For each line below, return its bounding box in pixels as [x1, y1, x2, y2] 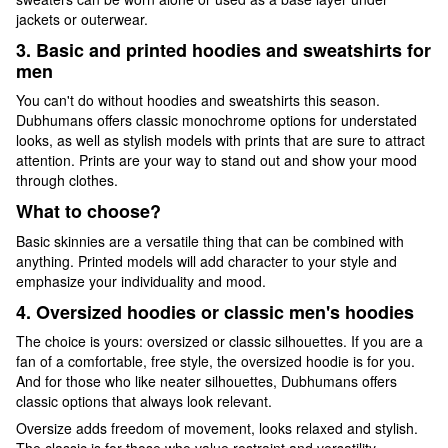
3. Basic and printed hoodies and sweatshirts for [16, 36, 431, 63]
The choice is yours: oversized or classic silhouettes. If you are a [16, 331, 423, 352]
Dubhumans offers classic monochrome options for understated [16, 110, 417, 131]
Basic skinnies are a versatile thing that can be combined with [16, 230, 404, 251]
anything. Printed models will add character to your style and [16, 250, 397, 271]
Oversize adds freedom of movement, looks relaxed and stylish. [16, 418, 418, 439]
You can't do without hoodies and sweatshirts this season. [16, 90, 380, 111]
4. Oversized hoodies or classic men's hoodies [16, 298, 414, 325]
